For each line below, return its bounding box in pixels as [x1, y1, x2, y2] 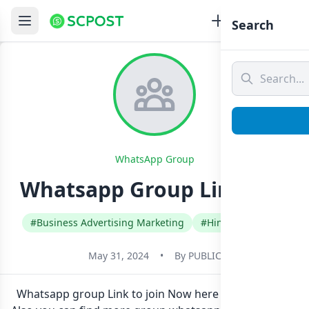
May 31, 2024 [88, 249, 149, 262]
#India [248, 216, 279, 229]
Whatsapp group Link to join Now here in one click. [11, 286, 282, 301]
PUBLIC [188, 249, 221, 262]
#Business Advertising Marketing [30, 216, 184, 229]
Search [232, 17, 274, 33]
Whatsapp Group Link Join [19, 175, 290, 203]
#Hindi [201, 216, 232, 229]
